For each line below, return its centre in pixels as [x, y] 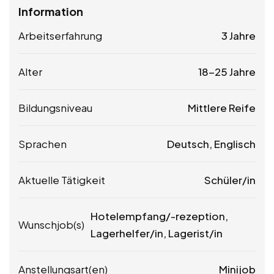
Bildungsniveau [55, 108]
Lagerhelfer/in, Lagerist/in [157, 233]
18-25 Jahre [227, 72]
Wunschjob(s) [51, 225]
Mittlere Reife [222, 108]
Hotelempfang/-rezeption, [159, 216]
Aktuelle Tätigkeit [62, 180]
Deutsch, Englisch [211, 144]
